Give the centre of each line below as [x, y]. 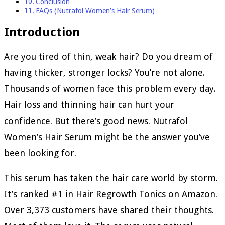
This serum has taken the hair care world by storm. [111, 178]
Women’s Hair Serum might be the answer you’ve [107, 137]
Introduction [42, 32]
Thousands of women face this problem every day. [110, 89]
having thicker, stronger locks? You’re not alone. [104, 73]
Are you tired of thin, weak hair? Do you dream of [108, 57]
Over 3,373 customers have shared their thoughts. [109, 210]
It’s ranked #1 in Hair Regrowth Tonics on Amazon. [111, 194]
